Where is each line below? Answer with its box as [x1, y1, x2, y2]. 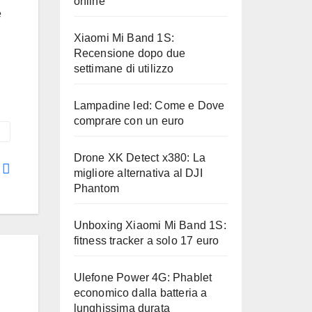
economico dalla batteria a [73, 287, 208, 299]
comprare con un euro [73, 115, 185, 127]
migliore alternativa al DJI [73, 167, 203, 179]
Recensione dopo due [73, 47, 186, 59]
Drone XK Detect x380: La [73, 152, 206, 164]
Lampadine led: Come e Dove [73, 100, 225, 111]
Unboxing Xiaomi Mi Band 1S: [73, 219, 226, 231]
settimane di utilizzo [73, 63, 174, 75]
